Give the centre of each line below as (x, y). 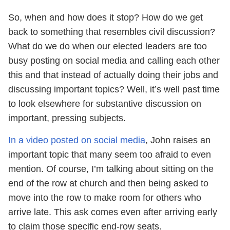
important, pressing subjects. (67, 118)
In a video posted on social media (77, 140)
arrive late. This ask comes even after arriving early (113, 212)
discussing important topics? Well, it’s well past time (114, 89)
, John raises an (178, 140)
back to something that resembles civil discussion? (112, 32)
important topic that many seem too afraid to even (110, 155)
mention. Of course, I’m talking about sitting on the (111, 169)
